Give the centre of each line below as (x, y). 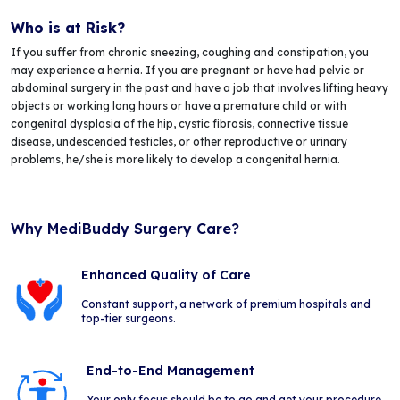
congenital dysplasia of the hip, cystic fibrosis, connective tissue (179, 124)
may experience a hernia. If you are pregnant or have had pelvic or (187, 70)
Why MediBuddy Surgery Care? (125, 229)
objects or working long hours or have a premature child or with (179, 106)
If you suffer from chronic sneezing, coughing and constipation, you (190, 52)
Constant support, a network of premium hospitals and (225, 304)
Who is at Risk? (68, 28)
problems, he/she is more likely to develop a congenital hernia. (175, 159)
